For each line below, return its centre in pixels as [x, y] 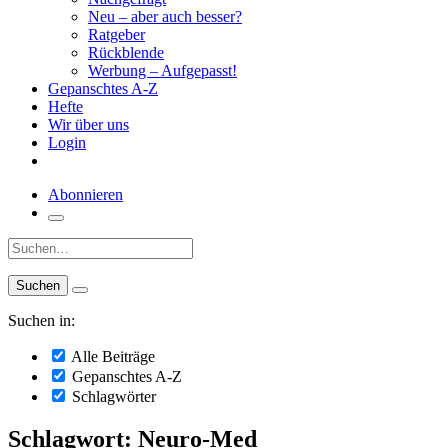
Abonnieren [85, 194]
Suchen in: [41, 320]
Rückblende [126, 52]
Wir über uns [88, 124]
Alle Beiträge [111, 356]
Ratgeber [116, 34]
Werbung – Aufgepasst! [162, 70]
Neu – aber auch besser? [165, 16]
